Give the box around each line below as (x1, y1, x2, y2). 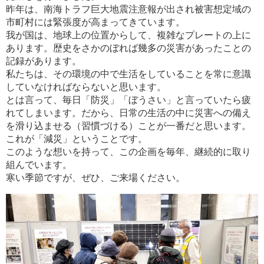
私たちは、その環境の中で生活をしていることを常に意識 (6, 68, 251, 79)
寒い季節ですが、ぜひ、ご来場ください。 (6, 172, 185, 183)
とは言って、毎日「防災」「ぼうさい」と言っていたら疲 (6, 94, 251, 105)
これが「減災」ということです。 (6, 133, 147, 144)
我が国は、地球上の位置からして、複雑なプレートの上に (6, 29, 251, 40)
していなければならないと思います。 (6, 81, 166, 92)
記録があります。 (6, 55, 81, 66)
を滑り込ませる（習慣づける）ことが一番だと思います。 (6, 120, 251, 131)
